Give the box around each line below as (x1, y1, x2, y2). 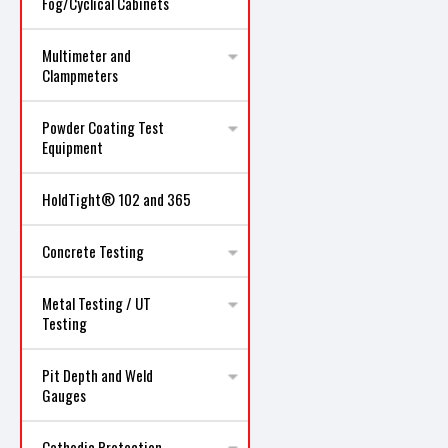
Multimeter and (42, 44, 131, 66)
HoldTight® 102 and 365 (42, 188, 191, 210)
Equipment (42, 136, 103, 158)
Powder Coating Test (42, 116, 164, 138)
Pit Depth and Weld (42, 364, 153, 386)
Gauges (42, 384, 86, 406)
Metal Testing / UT (42, 292, 151, 314)
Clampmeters (42, 64, 118, 86)
